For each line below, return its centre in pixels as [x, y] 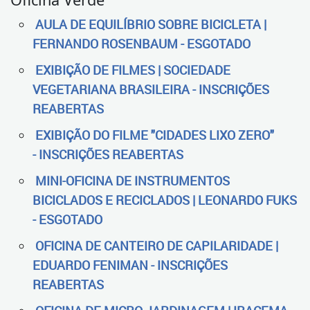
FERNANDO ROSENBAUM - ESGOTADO [142, 44]
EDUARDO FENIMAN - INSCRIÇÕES [130, 265]
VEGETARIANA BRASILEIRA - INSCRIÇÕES [151, 89]
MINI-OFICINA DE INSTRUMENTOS [133, 181]
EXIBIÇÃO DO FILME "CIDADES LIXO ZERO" [155, 135]
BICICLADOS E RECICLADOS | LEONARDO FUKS [165, 200]
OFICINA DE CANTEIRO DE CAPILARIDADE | [157, 246]
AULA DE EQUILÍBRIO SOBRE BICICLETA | [151, 24]
